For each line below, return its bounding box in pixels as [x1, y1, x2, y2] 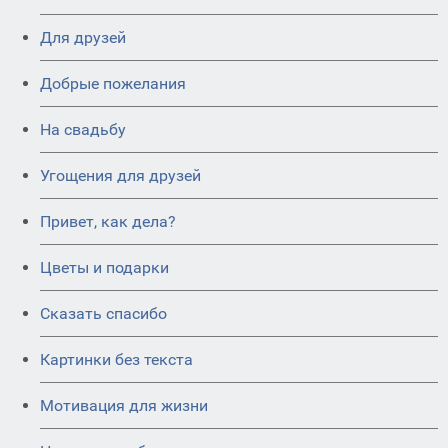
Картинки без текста [40, 350, 193, 370]
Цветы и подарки [40, 258, 169, 278]
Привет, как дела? [40, 212, 176, 232]
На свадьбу [40, 120, 126, 140]
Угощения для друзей [40, 166, 201, 186]
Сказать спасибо [40, 304, 167, 324]
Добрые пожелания [40, 74, 186, 94]
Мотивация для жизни [40, 396, 208, 416]
